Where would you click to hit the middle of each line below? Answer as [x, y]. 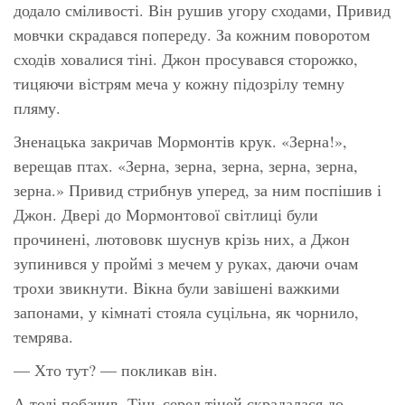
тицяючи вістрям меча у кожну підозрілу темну [179, 83]
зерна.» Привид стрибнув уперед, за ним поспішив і [198, 189]
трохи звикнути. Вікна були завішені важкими [177, 287]
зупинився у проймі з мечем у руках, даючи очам [186, 263]
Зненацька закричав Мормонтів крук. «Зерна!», [180, 141]
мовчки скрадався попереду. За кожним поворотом [192, 34]
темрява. [43, 336]
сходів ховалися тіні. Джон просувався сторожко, [186, 58]
